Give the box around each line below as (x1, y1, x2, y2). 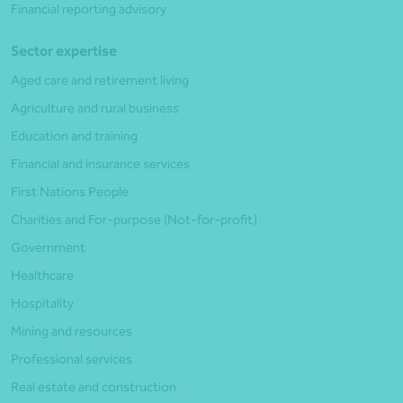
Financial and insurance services (11, 156, 190, 173)
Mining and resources (11, 323, 132, 340)
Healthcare (11, 267, 74, 284)
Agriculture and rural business (11, 100, 179, 117)
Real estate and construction (11, 379, 176, 396)
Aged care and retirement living (11, 72, 189, 89)
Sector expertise (11, 42, 117, 60)
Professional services (11, 351, 132, 368)
